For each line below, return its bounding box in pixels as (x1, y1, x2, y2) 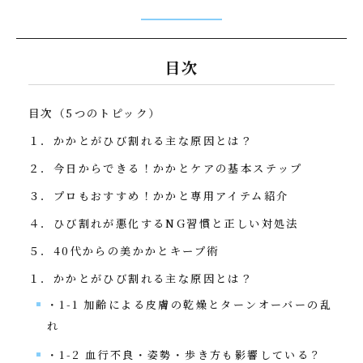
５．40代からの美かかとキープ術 (28, 243, 220, 258)
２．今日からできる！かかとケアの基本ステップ (28, 160, 303, 176)
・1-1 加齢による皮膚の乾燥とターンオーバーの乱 (47, 297, 332, 312)
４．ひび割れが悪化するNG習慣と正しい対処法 (28, 216, 299, 231)
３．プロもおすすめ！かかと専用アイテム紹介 (28, 188, 289, 203)
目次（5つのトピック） (28, 105, 161, 121)
